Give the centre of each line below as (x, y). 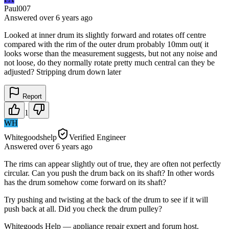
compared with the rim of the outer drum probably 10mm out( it (106, 44)
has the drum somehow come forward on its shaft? (85, 182)
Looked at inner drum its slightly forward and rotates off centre (105, 35)
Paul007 (17, 8)
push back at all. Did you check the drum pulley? (83, 209)
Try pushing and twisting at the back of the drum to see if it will (106, 199)
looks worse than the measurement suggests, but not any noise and (111, 53)
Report (31, 96)
